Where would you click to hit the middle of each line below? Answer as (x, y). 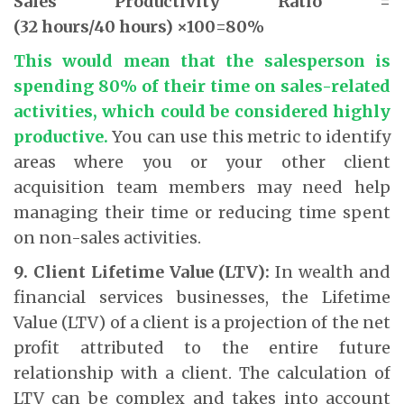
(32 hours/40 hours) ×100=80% (139, 26)
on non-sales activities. (107, 237)
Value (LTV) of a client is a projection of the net (202, 322)
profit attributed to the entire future (202, 347)
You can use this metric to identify (252, 136)
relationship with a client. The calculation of (202, 372)
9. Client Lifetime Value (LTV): (145, 271)
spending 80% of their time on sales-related (202, 86)
